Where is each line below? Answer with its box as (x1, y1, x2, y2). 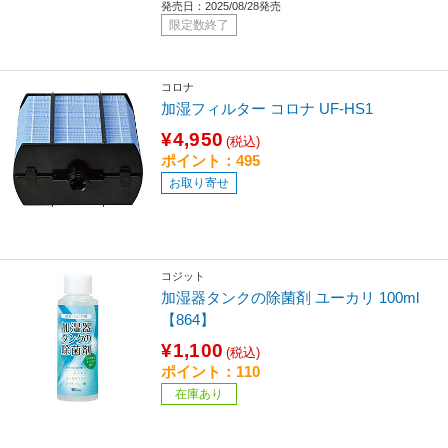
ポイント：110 (161, 362, 261, 380)
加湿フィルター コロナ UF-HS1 (161, 99, 374, 117)
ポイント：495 (161, 151, 261, 169)
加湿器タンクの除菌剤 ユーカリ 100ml (161, 288, 420, 306)
